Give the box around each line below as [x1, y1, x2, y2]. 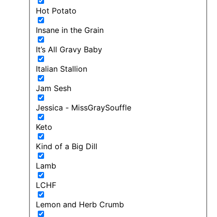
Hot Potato [36, 5, 77, 15]
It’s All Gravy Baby [36, 44, 102, 54]
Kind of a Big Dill [36, 141, 97, 151]
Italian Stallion [36, 63, 87, 74]
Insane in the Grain [36, 25, 104, 35]
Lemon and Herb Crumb [36, 199, 124, 209]
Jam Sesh [36, 83, 71, 93]
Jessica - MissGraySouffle [36, 102, 131, 112]
